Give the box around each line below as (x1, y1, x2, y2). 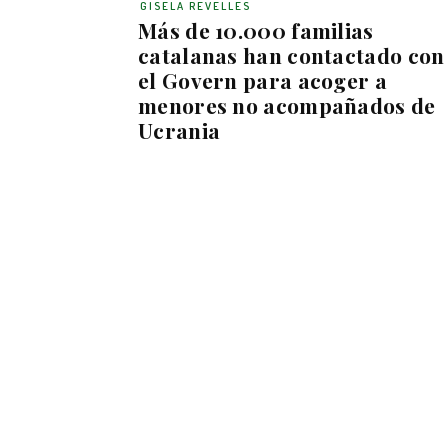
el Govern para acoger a (138, 65, 387, 94)
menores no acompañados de (138, 90, 436, 119)
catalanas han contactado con (138, 40, 445, 69)
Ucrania (138, 115, 221, 144)
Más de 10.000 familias (138, 15, 374, 44)
